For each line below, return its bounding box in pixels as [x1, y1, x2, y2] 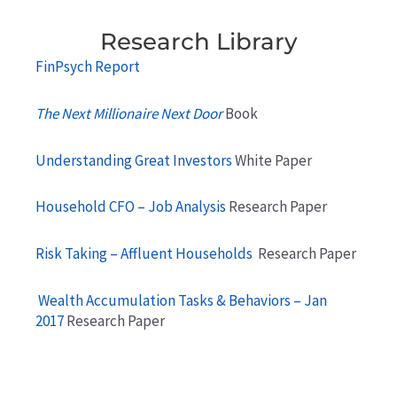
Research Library [99, 27, 298, 57]
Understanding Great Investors [35, 150, 232, 170]
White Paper [232, 150, 312, 170]
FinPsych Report [35, 57, 143, 77]
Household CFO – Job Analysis [35, 197, 226, 217]
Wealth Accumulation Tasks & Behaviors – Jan [35, 290, 327, 310]
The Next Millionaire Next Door [35, 103, 222, 123]
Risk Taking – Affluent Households [35, 244, 255, 264]
